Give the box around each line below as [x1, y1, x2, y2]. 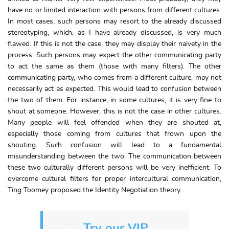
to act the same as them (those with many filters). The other [8, 63, 221, 70]
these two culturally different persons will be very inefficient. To [8, 164, 221, 171]
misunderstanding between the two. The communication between [8, 153, 221, 160]
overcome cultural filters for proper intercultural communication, [8, 175, 221, 182]
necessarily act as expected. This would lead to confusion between [8, 85, 221, 93]
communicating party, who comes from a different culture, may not [8, 74, 221, 81]
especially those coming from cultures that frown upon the [8, 130, 221, 138]
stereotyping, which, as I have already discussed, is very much [8, 29, 221, 36]
